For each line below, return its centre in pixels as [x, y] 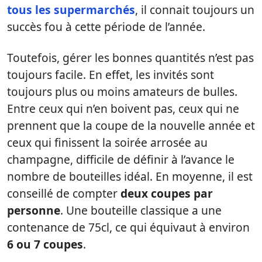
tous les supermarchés [71, 10]
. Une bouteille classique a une [141, 210]
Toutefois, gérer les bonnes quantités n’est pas [130, 58]
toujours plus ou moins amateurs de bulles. [122, 92]
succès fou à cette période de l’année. [106, 27]
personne [34, 210]
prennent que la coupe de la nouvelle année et [131, 125]
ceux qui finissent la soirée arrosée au [107, 142]
